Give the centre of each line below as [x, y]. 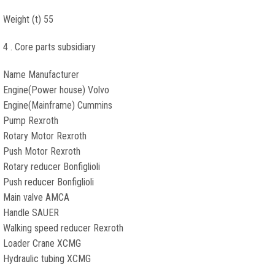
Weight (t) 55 [28, 19]
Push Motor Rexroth [42, 151]
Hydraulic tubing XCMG [47, 259]
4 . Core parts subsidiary [49, 47]
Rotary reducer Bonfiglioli [52, 167]
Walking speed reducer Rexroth [63, 228]
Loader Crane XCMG [42, 243]
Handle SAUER [31, 213]
